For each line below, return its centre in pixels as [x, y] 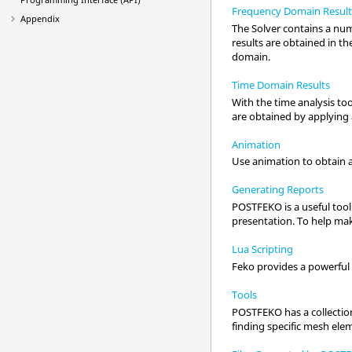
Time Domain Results [281, 84]
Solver [266, 28]
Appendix [40, 18]
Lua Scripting [263, 249]
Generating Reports [278, 190]
